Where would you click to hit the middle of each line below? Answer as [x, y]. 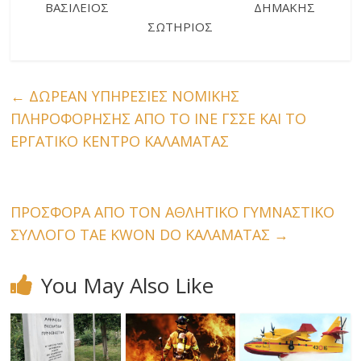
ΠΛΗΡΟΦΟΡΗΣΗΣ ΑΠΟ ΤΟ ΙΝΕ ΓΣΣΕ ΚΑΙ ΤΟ [159, 119]
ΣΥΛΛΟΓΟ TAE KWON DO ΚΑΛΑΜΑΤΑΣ [143, 235]
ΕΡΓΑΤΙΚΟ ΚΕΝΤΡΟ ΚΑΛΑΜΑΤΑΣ [120, 141]
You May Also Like [128, 286]
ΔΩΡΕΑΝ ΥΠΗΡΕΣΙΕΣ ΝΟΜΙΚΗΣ [133, 96]
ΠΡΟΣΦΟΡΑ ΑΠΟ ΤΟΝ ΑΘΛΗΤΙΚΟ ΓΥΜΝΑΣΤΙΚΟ [173, 212]
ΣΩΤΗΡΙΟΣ [180, 27]
